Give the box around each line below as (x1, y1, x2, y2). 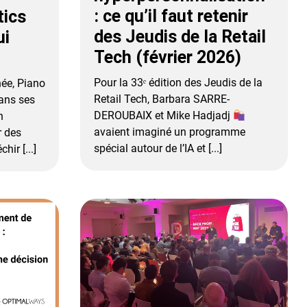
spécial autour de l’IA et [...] (94, 142, 223, 156)
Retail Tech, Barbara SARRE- (94, 93, 230, 106)
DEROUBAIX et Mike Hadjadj (94, 109, 234, 123)
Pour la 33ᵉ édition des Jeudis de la (94, 76, 263, 90)
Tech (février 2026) (94, 47, 242, 68)
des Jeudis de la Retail (94, 27, 267, 47)
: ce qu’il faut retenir (94, 6, 249, 27)
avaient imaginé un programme (94, 125, 246, 139)
